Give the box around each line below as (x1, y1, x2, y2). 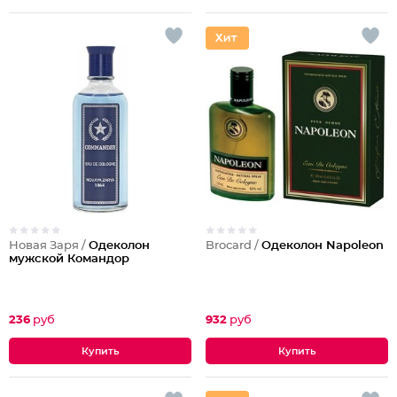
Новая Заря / (9, 240, 89, 252)
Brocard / (206, 240, 261, 252)
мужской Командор (9, 253, 129, 265)
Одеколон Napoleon (261, 240, 384, 252)
